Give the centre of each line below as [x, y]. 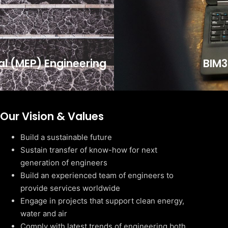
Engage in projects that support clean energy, [102, 201]
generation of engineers [64, 163]
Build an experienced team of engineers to [97, 175]
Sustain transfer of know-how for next [89, 150]
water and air [44, 213]
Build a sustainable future [66, 137]
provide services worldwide [70, 188]
